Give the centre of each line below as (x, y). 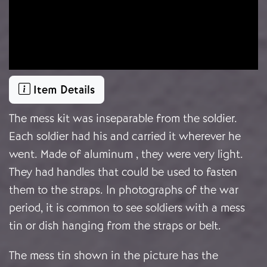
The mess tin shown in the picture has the (114, 256)
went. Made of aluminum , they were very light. (126, 154)
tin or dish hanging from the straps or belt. (115, 226)
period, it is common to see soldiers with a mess (127, 208)
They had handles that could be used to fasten (123, 172)
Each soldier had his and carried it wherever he (125, 136)
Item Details (63, 90)
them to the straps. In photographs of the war (124, 190)
